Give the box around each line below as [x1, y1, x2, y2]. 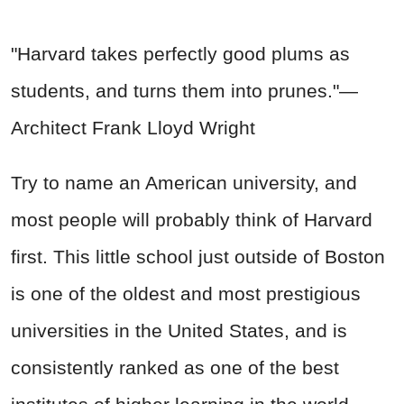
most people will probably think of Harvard [11, 209, 372, 231]
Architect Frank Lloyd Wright [11, 117, 255, 139]
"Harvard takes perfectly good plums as [11, 43, 350, 65]
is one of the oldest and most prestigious [11, 283, 361, 305]
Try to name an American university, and [11, 172, 357, 194]
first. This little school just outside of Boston [11, 246, 385, 268]
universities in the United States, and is [11, 320, 347, 342]
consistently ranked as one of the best [11, 357, 339, 379]
